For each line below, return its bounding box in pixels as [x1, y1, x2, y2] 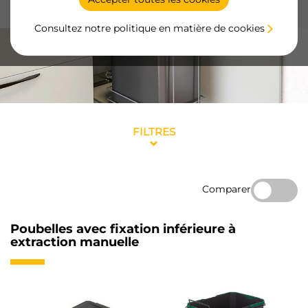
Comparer [202, 182, 251, 195]
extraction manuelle [10, 234, 139, 250]
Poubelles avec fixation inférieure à [10, 221, 236, 237]
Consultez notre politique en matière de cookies [34, 22, 265, 35]
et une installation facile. [10, 5, 127, 18]
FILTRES [133, 125, 175, 139]
